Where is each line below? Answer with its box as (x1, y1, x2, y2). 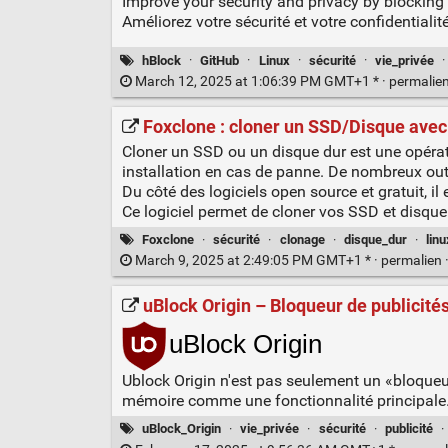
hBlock (142, 52, 182, 68)
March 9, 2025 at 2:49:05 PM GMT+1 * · (131, 251, 381, 269)
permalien (380, 251, 445, 269)
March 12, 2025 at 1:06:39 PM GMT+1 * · (131, 72, 389, 90)
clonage (279, 231, 325, 247)
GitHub (200, 52, 240, 68)
